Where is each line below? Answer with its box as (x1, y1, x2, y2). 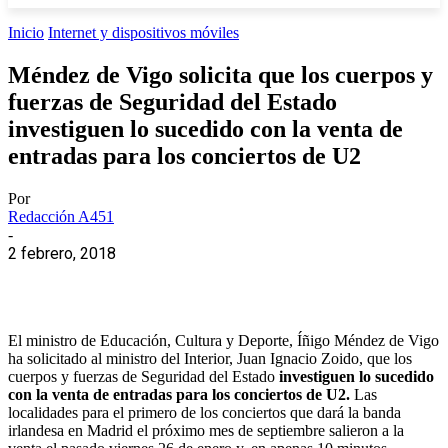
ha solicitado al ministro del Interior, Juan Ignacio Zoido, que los (8, 349, 412, 367)
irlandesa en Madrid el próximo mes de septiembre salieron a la (8, 421, 404, 439)
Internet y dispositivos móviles (48, 24, 239, 41)
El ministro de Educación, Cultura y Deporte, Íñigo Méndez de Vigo (8, 331, 439, 349)
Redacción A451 (8, 207, 114, 225)
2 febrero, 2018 (8, 243, 116, 263)
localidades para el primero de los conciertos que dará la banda (8, 403, 401, 421)
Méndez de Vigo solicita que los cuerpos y (8, 61, 433, 88)
